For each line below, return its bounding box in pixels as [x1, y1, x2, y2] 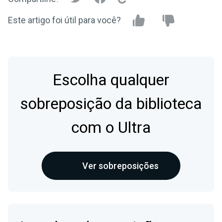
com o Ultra [71, 116, 151, 140]
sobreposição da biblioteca [20, 92, 202, 116]
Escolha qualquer [53, 68, 169, 92]
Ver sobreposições [82, 161, 159, 171]
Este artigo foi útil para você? [8, 15, 121, 26]
